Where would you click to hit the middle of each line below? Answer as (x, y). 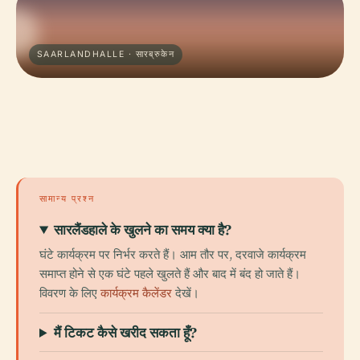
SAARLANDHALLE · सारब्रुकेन (106, 54)
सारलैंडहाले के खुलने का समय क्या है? (143, 229)
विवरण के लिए (70, 293)
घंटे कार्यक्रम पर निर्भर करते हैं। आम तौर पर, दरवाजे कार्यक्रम (173, 254)
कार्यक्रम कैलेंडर (136, 293)
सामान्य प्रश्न (67, 198)
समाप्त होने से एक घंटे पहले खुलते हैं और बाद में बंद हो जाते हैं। (170, 274)
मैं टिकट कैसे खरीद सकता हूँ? (126, 332)
